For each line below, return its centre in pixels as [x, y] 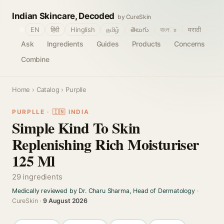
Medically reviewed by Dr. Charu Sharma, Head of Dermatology [103, 191]
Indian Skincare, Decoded [63, 16]
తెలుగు [140, 29]
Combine [35, 59]
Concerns [189, 44]
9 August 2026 [65, 201]
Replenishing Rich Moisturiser [105, 144]
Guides [107, 44]
